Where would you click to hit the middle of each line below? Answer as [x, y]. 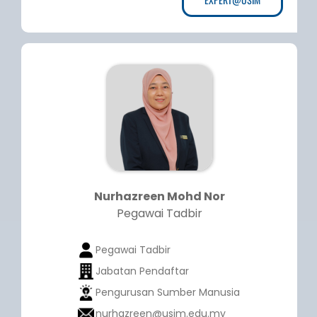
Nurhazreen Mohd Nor [159, 197]
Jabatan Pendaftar [142, 271]
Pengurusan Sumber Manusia [167, 293]
